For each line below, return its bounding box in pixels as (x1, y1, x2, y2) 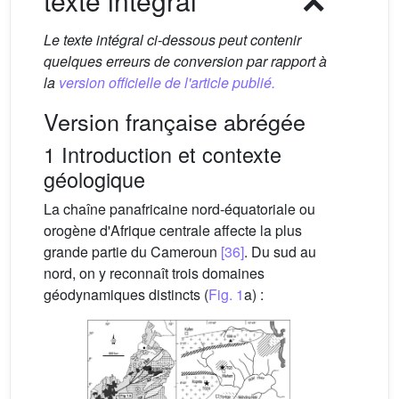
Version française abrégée (44, 105, 305, 137)
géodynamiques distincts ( (44, 284, 208, 305)
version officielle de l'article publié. (59, 72, 275, 93)
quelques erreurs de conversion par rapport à (44, 51, 327, 71)
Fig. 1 (208, 284, 244, 305)
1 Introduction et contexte (44, 139, 281, 169)
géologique (44, 164, 145, 194)
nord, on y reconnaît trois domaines (44, 263, 265, 283)
